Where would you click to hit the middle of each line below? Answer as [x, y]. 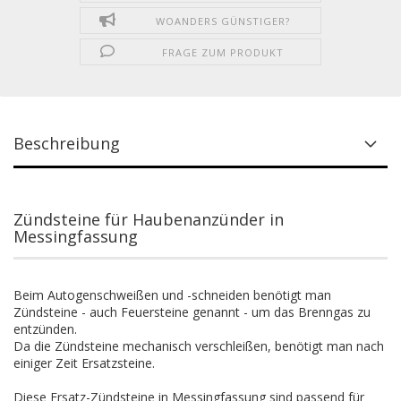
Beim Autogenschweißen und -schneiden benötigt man [172, 295]
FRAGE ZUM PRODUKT [222, 52]
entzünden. [45, 329]
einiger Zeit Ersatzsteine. [84, 363]
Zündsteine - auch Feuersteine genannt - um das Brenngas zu [192, 312]
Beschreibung [67, 143]
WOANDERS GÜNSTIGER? [222, 21]
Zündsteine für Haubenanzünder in [149, 219]
